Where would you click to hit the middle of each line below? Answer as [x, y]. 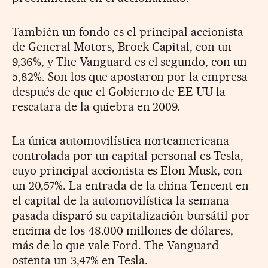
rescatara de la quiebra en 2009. [96, 106]
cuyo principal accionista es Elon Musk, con [127, 170]
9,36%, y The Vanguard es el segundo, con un [130, 61]
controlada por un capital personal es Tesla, [128, 155]
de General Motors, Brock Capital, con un [122, 46]
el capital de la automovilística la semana [121, 200]
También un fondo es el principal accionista [128, 31]
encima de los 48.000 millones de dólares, [123, 230]
